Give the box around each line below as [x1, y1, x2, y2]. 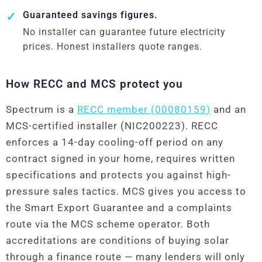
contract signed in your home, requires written [6, 153, 235, 165]
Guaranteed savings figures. [22, 9, 158, 21]
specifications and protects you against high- [6, 169, 231, 181]
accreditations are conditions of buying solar [6, 235, 229, 247]
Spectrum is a [6, 104, 77, 116]
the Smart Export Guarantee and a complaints [6, 202, 232, 214]
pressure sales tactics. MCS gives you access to [6, 185, 246, 198]
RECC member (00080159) [77, 104, 211, 116]
